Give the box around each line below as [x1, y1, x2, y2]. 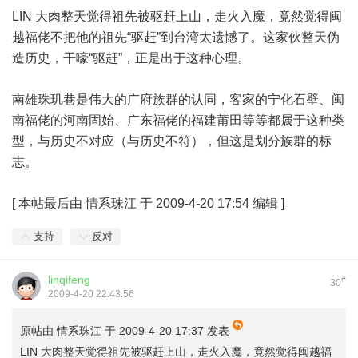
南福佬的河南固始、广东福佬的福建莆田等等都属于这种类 [12, 113, 344, 127]
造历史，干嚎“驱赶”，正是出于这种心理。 [12, 51, 250, 65]
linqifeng [48, 273, 90, 286]
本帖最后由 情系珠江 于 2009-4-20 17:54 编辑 [15, 197, 281, 210]
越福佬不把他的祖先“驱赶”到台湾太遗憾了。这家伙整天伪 [12, 30, 340, 44]
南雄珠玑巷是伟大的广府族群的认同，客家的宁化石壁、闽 [12, 93, 344, 106]
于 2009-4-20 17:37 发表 [101, 324, 233, 337]
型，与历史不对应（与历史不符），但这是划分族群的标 [12, 134, 332, 148]
